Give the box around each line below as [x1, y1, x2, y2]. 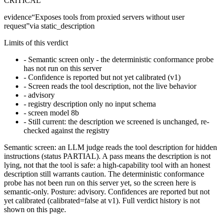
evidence [4, 13, 32, 21]
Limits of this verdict [4, 38, 68, 47]
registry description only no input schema [28, 100, 156, 108]
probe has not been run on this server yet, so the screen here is [4, 179, 196, 187]
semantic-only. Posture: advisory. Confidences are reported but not [4, 187, 210, 196]
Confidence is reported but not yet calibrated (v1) [28, 73, 181, 81]
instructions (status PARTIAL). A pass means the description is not [4, 152, 211, 160]
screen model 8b [28, 109, 79, 117]
